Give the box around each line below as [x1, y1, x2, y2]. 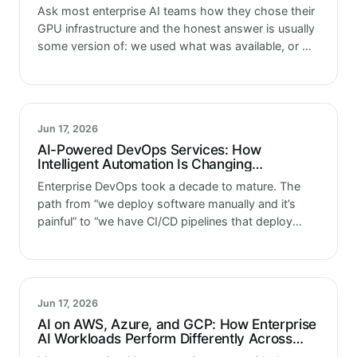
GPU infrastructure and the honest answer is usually [37, 22, 315, 36]
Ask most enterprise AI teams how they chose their [37, 4, 315, 18]
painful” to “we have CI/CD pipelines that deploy [37, 214, 292, 228]
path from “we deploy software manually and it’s [37, 196, 296, 210]
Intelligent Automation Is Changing [37, 155, 253, 172]
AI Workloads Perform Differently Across [37, 329, 292, 347]
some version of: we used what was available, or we [37, 39, 318, 53]
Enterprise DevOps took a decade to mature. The [37, 178, 300, 193]
